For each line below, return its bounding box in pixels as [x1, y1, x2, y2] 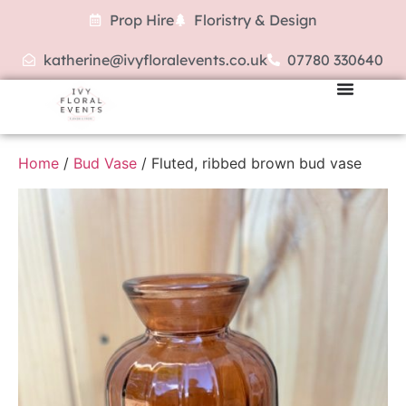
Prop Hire [109, 11, 174, 29]
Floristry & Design [194, 11, 317, 29]
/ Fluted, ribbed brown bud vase [137, 154, 362, 172]
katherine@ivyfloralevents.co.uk [43, 51, 267, 69]
